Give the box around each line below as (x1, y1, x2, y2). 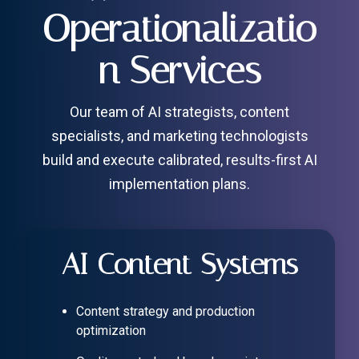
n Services (98, 47, 261, 94)
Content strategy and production (76, 304, 255, 320)
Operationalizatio (42, 6, 317, 52)
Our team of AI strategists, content (70, 103, 289, 121)
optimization (76, 323, 146, 339)
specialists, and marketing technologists (50, 127, 309, 145)
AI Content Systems (61, 248, 298, 282)
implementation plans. (109, 175, 250, 193)
